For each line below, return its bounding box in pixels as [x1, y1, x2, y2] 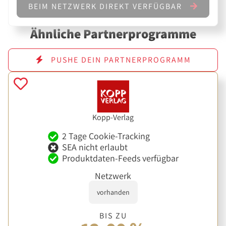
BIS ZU [99, 210, 127, 221]
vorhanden [96, 188, 130, 197]
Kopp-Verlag [92, 111, 134, 123]
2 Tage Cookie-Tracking [62, 130, 150, 142]
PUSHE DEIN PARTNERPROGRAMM [48, 54, 191, 66]
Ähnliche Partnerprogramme [30, 25, 196, 42]
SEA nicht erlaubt [62, 141, 128, 153]
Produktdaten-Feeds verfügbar [62, 152, 179, 164]
